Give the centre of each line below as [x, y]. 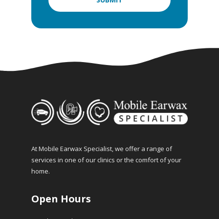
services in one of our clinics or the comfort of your [106, 160]
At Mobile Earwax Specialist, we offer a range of [102, 149]
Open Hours [61, 199]
